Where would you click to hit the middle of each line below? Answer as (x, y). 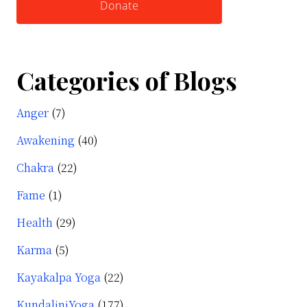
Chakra (35, 168)
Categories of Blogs (127, 81)
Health (35, 223)
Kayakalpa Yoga (59, 278)
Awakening (46, 140)
